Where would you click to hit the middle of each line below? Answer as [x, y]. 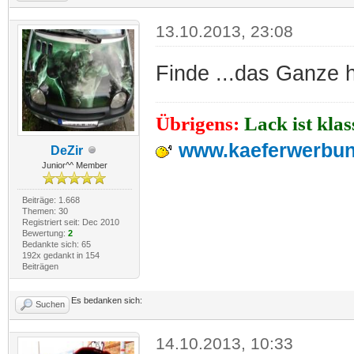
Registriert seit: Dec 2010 [70, 222]
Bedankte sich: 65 [56, 244]
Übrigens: [197, 123]
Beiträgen [40, 266]
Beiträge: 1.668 [51, 200]
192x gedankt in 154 [60, 255]
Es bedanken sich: [107, 300]
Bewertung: [45, 233]
